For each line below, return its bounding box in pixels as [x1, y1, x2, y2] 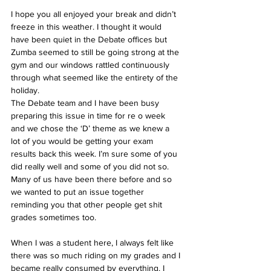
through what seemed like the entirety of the [11, 73, 180, 83]
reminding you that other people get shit [11, 200, 165, 210]
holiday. [11, 85, 42, 96]
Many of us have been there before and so [11, 174, 174, 184]
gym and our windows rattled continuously [11, 60, 172, 70]
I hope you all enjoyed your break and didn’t [11, 9, 178, 19]
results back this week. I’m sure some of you [11, 149, 180, 159]
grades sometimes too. [11, 212, 99, 223]
